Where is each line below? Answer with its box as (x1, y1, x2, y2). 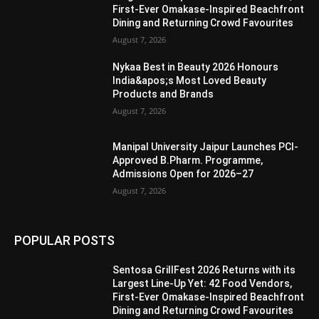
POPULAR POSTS (14, 233, 115, 249)
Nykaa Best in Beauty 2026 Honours (113, 61, 279, 73)
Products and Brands (113, 88, 214, 100)
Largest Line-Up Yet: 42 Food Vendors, (113, 278, 293, 290)
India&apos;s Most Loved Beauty (113, 75, 267, 86)
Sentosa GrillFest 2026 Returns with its (113, 264, 296, 276)
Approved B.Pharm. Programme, (113, 154, 263, 166)
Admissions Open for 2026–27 (113, 167, 254, 179)
